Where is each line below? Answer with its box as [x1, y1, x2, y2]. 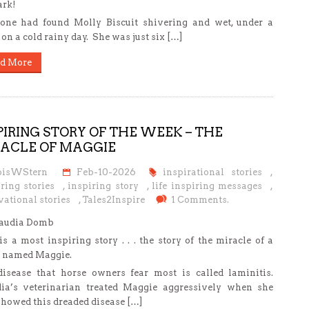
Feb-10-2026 [77, 167, 137, 177]
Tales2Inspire [81, 195, 145, 205]
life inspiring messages [152, 181, 263, 191]
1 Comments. [170, 195, 229, 205]
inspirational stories [162, 167, 263, 177]
